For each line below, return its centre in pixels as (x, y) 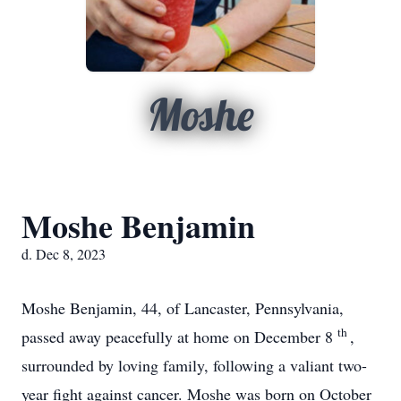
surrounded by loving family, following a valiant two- (194, 365)
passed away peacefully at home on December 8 (179, 337)
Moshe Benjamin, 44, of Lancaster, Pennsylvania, (183, 308)
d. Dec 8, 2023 (64, 254)
